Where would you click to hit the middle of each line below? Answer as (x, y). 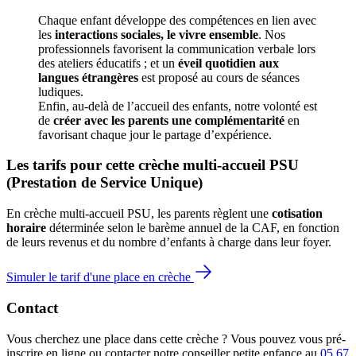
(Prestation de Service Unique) (104, 183)
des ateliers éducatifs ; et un (108, 63)
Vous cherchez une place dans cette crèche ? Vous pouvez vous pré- (176, 339)
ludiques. (61, 91)
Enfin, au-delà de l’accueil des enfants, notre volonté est (178, 106)
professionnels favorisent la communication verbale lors (177, 48)
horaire (26, 228)
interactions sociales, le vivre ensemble (157, 34)
